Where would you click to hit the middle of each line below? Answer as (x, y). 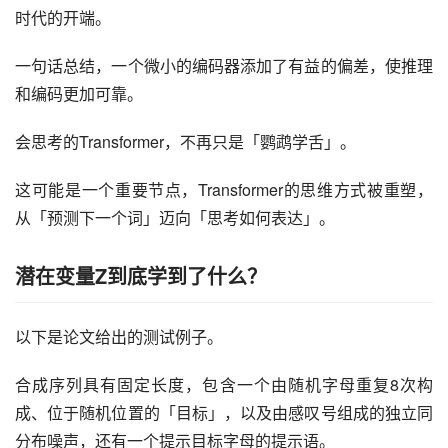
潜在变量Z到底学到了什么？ (141, 276)
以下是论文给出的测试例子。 (119, 337)
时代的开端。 (63, 18)
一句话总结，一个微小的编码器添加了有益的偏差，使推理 (224, 66)
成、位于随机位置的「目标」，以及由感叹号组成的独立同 (224, 413)
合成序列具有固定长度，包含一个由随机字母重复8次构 (224, 385)
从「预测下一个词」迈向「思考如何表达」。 (175, 218)
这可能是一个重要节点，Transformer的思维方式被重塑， (224, 190)
